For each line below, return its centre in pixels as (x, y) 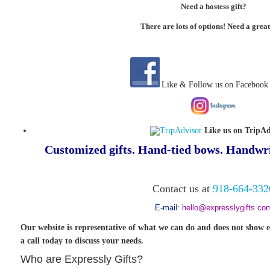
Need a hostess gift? (213, 6)
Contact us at (183, 189)
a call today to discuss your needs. (82, 241)
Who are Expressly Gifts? (82, 259)
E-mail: (168, 208)
